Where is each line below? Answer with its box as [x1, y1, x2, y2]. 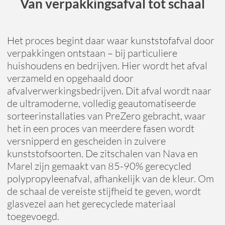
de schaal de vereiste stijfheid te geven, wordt [7, 185, 201, 198]
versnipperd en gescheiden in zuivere [7, 135, 166, 148]
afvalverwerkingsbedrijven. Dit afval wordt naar [7, 84, 211, 97]
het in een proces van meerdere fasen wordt [7, 122, 194, 135]
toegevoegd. [7, 210, 59, 223]
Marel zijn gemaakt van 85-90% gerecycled [7, 160, 191, 173]
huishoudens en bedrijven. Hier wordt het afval [7, 59, 207, 72]
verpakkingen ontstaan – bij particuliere [7, 47, 177, 60]
